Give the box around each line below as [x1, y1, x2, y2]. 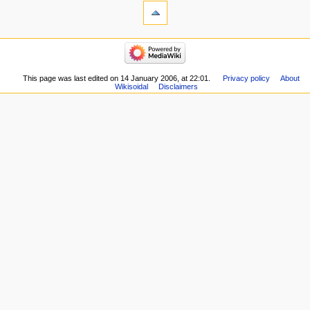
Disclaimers [158, 82, 198, 91]
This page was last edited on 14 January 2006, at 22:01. [23, 73, 211, 82]
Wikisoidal [114, 82, 148, 91]
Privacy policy [223, 73, 271, 82]
